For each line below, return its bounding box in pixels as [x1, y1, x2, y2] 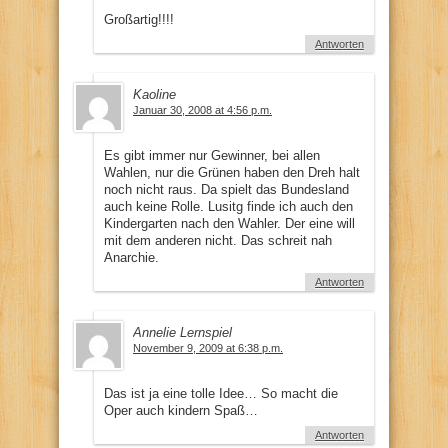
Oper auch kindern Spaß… [104, 402, 258, 418]
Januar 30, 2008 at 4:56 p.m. [133, 103, 272, 116]
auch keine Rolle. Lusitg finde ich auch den [104, 198, 353, 214]
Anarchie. [104, 249, 159, 265]
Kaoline [133, 86, 176, 102]
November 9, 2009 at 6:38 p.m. [133, 341, 283, 354]
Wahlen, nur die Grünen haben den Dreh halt [104, 164, 360, 180]
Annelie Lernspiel [133, 324, 232, 340]
